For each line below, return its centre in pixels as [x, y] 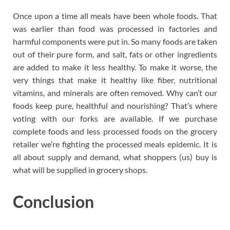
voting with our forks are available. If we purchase [115, 119]
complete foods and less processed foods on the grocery [115, 131]
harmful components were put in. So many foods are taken [115, 42]
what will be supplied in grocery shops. [80, 170]
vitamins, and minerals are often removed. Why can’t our [115, 93]
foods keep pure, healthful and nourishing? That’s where [115, 106]
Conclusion [53, 202]
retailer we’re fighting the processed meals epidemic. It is [115, 144]
